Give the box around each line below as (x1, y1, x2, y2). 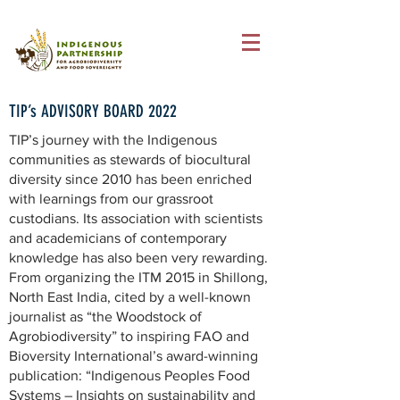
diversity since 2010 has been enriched (9, 171, 252, 187)
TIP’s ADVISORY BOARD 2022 (9, 101, 177, 121)
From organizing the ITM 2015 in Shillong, (9, 270, 268, 285)
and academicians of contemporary (9, 230, 227, 246)
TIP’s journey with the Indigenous (9, 132, 217, 147)
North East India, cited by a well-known (9, 289, 251, 304)
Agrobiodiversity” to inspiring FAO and (9, 329, 249, 344)
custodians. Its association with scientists (9, 211, 262, 226)
